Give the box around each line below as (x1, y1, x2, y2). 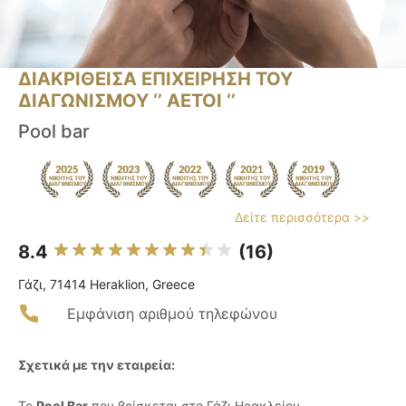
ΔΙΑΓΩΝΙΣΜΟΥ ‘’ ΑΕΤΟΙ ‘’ (18, 90, 236, 112)
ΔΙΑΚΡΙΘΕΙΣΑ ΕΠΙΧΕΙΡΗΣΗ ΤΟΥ (18, 68, 293, 91)
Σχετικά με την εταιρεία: (18, 357, 175, 373)
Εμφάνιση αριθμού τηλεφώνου (67, 304, 277, 324)
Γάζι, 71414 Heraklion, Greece (18, 276, 195, 293)
